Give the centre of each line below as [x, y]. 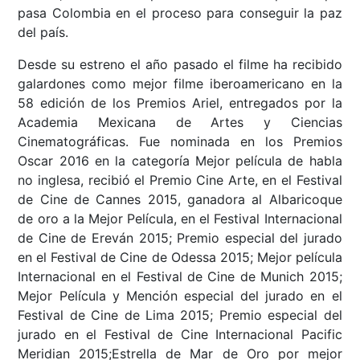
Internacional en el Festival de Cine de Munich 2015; [180, 276]
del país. [45, 32]
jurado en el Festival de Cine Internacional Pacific [180, 334]
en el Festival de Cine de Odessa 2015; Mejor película [180, 257]
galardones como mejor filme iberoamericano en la [180, 83]
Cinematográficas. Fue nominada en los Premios [180, 141]
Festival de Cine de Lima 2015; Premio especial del [180, 315]
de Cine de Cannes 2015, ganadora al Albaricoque [180, 199]
